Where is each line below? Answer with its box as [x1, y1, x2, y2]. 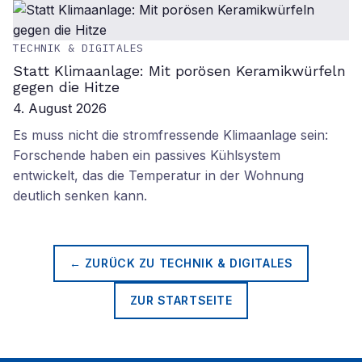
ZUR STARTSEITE [129, 293, 233, 307]
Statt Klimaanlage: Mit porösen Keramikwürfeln [13, 62, 346, 79]
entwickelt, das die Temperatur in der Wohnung [13, 167, 304, 183]
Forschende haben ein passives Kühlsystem [13, 147, 280, 163]
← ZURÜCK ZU [69, 256, 159, 270]
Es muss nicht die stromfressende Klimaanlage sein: [13, 127, 328, 143]
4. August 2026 [13, 100, 107, 116]
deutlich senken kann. [13, 187, 147, 204]
